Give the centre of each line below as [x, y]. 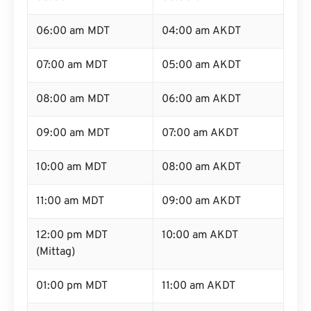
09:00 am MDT [73, 133]
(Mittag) [56, 252]
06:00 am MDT [73, 31]
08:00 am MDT [73, 99]
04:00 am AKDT [201, 31]
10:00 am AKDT [200, 235]
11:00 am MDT [70, 201]
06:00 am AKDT [201, 99]
